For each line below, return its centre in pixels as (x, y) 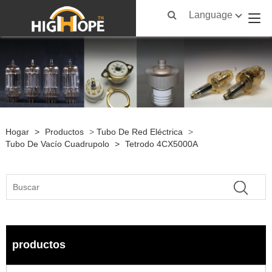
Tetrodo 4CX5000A (161, 144)
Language (211, 15)
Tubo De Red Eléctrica (139, 131)
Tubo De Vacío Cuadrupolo (57, 144)
